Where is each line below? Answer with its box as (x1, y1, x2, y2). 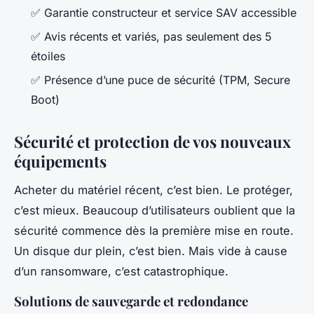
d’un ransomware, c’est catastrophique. (14, 264, 228, 279)
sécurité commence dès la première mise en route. (14, 224, 294, 238)
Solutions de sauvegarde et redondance (14, 292, 248, 310)
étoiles (31, 49, 65, 64)
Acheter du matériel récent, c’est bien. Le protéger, (14, 183, 293, 198)
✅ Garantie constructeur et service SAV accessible (31, 5, 296, 20)
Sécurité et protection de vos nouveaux (14, 131, 291, 153)
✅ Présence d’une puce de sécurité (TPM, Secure (31, 73, 290, 88)
